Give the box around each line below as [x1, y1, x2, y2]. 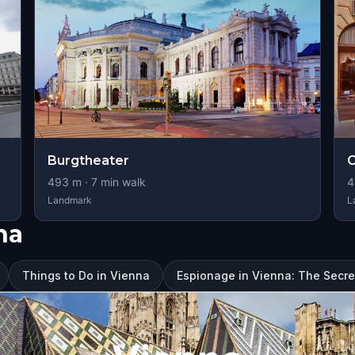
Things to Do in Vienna [22, 269, 150, 282]
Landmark [47, 194, 92, 206]
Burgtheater [47, 153, 129, 168]
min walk [97, 175, 146, 189]
